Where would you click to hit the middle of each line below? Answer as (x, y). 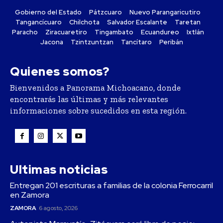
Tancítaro (136, 42)
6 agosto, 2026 (58, 208)
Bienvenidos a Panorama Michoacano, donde (95, 88)
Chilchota (84, 22)
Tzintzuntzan (92, 42)
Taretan (187, 22)
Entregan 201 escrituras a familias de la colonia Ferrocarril (111, 186)
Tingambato (114, 32)
